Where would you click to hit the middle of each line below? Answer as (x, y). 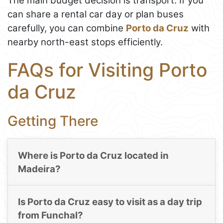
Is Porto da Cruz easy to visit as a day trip (110, 202)
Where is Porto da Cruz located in (93, 155)
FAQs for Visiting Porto (107, 70)
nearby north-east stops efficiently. (85, 42)
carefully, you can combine (67, 28)
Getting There (53, 121)
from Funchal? (50, 216)
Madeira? (39, 169)
